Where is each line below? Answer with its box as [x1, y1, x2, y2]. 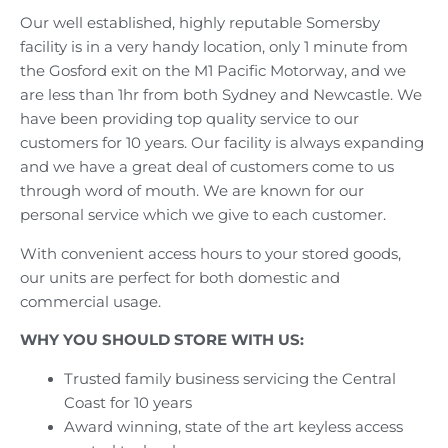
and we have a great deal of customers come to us [20, 158, 394, 177]
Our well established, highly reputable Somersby [20, 14, 380, 33]
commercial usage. [20, 292, 161, 311]
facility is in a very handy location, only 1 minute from [20, 38, 408, 57]
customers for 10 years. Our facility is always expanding [20, 134, 424, 153]
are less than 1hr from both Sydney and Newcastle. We [20, 86, 422, 105]
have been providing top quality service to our [20, 110, 359, 129]
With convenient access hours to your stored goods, [20, 244, 401, 263]
